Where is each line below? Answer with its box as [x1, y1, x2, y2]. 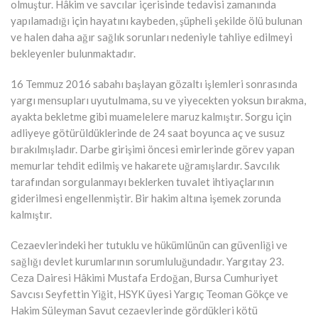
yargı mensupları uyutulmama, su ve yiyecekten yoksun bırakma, [11, 93, 306, 106]
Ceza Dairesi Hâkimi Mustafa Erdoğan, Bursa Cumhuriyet [11, 270, 278, 284]
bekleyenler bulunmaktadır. [11, 46, 136, 60]
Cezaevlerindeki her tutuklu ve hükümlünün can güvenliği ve [11, 238, 287, 251]
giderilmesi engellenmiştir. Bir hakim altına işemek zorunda [11, 191, 281, 204]
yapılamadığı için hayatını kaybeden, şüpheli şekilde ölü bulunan [11, 13, 302, 27]
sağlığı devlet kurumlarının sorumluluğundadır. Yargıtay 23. [11, 254, 284, 268]
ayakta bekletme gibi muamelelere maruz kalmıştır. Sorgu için [11, 109, 292, 123]
